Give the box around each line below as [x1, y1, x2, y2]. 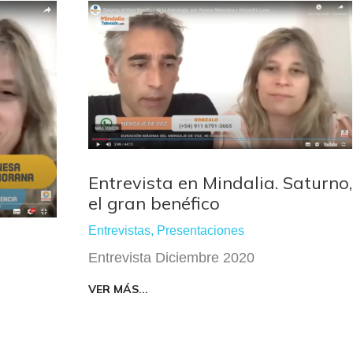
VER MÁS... [88, 282, 148, 297]
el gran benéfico [88, 192, 220, 215]
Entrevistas [88, 224, 150, 238]
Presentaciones [157, 224, 244, 238]
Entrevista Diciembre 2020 [88, 250, 255, 266]
